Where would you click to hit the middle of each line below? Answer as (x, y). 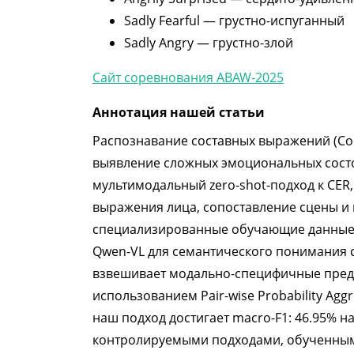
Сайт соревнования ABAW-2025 (188, 77)
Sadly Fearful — (171, 21)
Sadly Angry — (168, 43)
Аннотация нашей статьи (179, 112)
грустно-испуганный (282, 21)
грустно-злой (253, 43)
